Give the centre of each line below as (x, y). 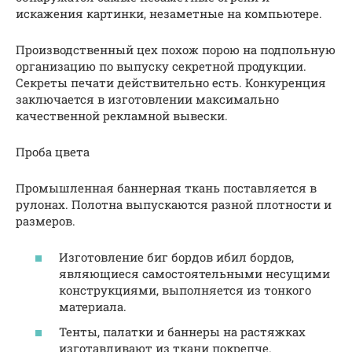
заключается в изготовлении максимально (147, 99)
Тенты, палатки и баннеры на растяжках (182, 331)
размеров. (46, 220)
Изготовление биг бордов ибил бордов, (176, 257)
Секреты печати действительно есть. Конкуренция (171, 82)
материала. (93, 307)
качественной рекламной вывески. (122, 115)
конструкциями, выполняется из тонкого (185, 290)
